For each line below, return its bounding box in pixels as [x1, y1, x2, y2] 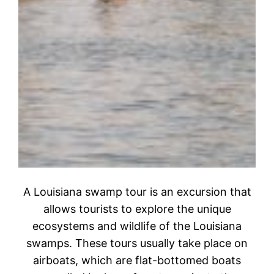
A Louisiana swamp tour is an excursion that [23, 185, 251, 199]
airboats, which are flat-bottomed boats [33, 254, 241, 267]
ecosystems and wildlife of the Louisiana [32, 220, 242, 233]
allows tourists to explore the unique [43, 202, 231, 216]
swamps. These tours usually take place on [26, 237, 248, 250]
